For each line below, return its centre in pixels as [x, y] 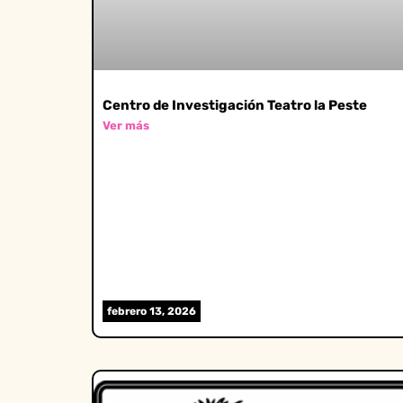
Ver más [126, 125]
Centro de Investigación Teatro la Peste [235, 105]
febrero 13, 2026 [152, 312]
